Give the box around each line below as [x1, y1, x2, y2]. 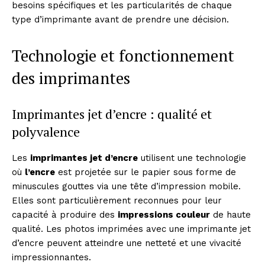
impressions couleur [118, 209, 210, 220]
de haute [210, 209, 251, 220]
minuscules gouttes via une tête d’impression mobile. [12, 180, 241, 192]
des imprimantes [12, 67, 130, 89]
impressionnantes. [12, 251, 91, 263]
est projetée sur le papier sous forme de [55, 166, 236, 177]
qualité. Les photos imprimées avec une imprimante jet [12, 223, 251, 234]
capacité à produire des [12, 209, 118, 220]
